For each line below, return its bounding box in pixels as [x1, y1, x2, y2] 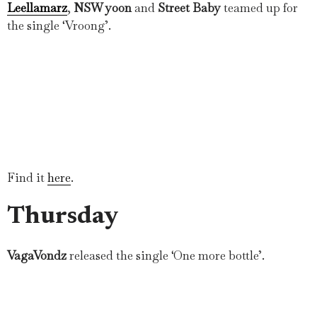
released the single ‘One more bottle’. [69, 247, 265, 263]
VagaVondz [7, 247, 69, 263]
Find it [7, 169, 47, 185]
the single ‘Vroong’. [7, 17, 111, 33]
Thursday [7, 204, 119, 229]
